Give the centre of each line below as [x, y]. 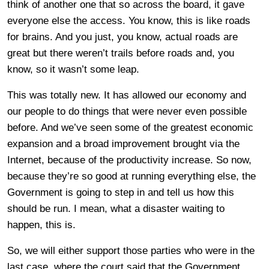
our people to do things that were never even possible [127, 111]
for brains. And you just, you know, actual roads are [122, 37]
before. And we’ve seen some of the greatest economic [130, 128]
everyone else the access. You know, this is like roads [129, 21]
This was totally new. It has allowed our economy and [127, 95]
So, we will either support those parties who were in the [131, 251]
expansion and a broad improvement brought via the [123, 144]
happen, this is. [41, 225]
